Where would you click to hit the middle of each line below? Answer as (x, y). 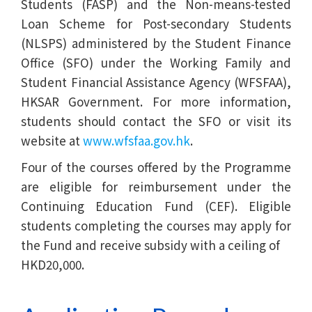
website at (52, 140)
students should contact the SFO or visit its (156, 120)
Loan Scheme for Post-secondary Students (156, 23)
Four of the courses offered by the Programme (156, 166)
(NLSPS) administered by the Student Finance (156, 42)
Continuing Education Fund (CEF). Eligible (156, 205)
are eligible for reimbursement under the (156, 186)
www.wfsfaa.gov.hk (136, 140)
